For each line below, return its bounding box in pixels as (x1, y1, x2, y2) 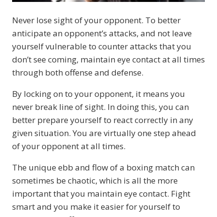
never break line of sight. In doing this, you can (12, 101, 189, 113)
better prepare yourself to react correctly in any (12, 114, 193, 126)
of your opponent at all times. (12, 140, 125, 152)
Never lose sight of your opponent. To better (12, 15, 181, 26)
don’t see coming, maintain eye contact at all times (12, 54, 205, 65)
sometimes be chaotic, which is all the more (12, 175, 178, 186)
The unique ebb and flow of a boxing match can (12, 162, 195, 173)
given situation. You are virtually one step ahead (12, 127, 196, 139)
